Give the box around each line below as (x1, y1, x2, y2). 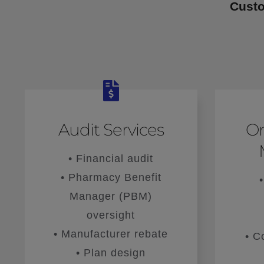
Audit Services (58, 119, 164, 140)
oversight (87, 209, 136, 221)
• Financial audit (68, 152, 154, 164)
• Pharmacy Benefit (60, 171, 161, 183)
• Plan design (76, 246, 146, 259)
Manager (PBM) (70, 190, 153, 202)
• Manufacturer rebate (54, 227, 169, 240)
